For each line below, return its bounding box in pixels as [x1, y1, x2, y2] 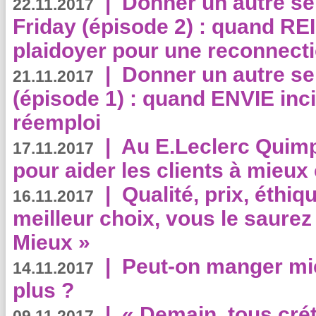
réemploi [13, 111, 101, 134]
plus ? [13, 279, 74, 302]
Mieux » [13, 231, 90, 254]
